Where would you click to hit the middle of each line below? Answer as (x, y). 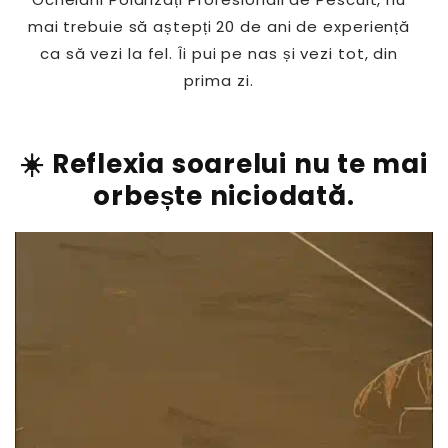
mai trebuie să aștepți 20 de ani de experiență (219, 26)
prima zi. (219, 80)
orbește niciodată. (224, 196)
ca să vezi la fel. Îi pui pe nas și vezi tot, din (219, 53)
